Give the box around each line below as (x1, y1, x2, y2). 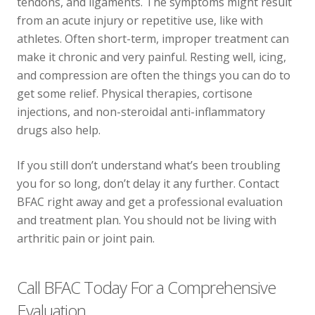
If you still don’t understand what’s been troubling (17, 157, 281, 173)
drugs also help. (17, 122, 101, 138)
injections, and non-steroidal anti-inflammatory (17, 104, 265, 120)
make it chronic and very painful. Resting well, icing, (17, 49, 286, 65)
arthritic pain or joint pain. (17, 231, 155, 246)
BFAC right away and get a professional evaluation (17, 194, 283, 210)
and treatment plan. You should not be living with (17, 212, 276, 228)
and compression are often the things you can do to (17, 67, 290, 83)
